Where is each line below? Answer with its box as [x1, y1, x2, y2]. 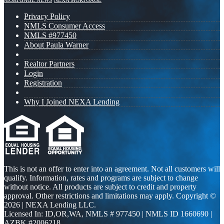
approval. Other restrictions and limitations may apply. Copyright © [4, 191, 216, 200]
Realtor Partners [24, 59, 74, 68]
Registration [24, 78, 62, 87]
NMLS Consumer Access [24, 21, 105, 30]
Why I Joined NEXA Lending [24, 97, 119, 106]
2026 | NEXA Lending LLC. [4, 200, 96, 209]
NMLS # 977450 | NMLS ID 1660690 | [85, 209, 212, 218]
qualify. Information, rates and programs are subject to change [4, 173, 198, 182]
